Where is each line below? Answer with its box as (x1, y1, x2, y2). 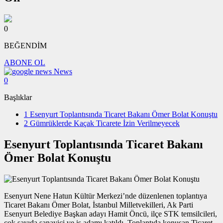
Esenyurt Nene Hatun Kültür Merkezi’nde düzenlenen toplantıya (4, 192, 207, 201)
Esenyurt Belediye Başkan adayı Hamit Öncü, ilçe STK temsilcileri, (4, 210, 217, 219)
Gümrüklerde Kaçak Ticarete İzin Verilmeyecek (28, 119, 180, 128)
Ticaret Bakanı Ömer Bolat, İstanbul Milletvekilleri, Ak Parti (4, 201, 193, 210)
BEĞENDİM (4, 41, 47, 50)
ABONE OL (4, 58, 45, 67)
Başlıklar (4, 93, 32, 102)
